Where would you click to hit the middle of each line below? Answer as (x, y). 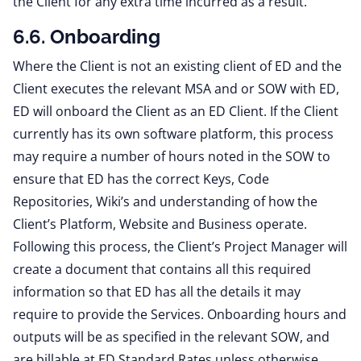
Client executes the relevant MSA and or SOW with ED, (176, 89)
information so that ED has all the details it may (157, 292)
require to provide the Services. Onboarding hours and (180, 314)
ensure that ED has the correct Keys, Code (141, 179)
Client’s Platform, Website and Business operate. (160, 224)
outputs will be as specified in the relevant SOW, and (171, 337)
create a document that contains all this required (162, 269)
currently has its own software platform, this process (173, 134)
